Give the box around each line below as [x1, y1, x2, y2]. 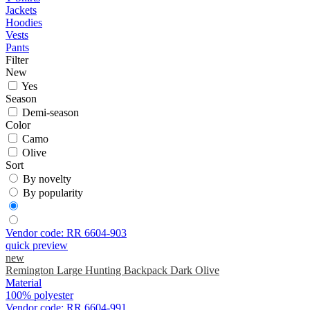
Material [6, 277, 42, 289]
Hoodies [6, 17, 42, 29]
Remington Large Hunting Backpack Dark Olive [6, 264, 219, 277]
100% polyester [6, 289, 73, 302]
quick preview [6, 239, 68, 252]
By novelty [23, 173, 71, 185]
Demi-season [22, 107, 79, 119]
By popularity [23, 187, 83, 199]
